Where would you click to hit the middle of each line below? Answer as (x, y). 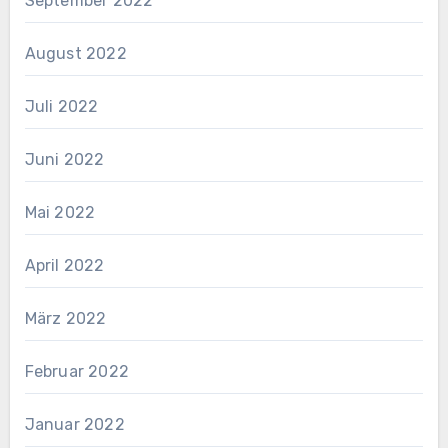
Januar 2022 (74, 424)
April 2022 (64, 265)
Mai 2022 (60, 212)
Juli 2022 (61, 106)
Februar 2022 (76, 371)
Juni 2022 (64, 159)
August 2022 (75, 53)
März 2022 (65, 318)
